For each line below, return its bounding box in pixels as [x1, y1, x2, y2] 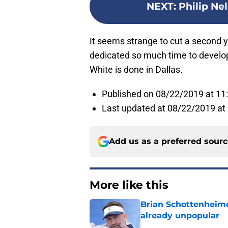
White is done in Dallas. [90, 64, 183, 75]
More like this [90, 178, 168, 192]
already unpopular [140, 211, 219, 221]
